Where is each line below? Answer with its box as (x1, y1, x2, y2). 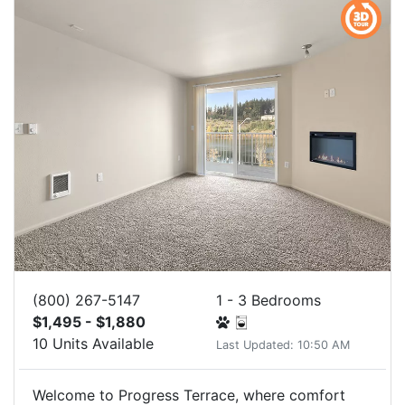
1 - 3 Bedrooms (216, 291, 321, 309)
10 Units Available (33, 334, 154, 353)
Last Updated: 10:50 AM (216, 338, 350, 352)
